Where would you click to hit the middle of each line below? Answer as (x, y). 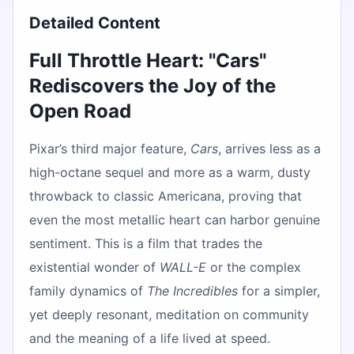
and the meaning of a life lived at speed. (150, 338)
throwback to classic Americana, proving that (166, 196)
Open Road (80, 111)
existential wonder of (94, 267)
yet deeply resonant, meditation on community (169, 314)
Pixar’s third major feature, (110, 148)
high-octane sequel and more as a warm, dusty (170, 172)
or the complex (254, 267)
